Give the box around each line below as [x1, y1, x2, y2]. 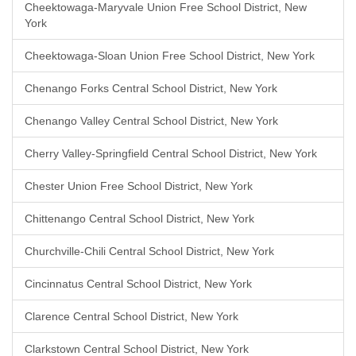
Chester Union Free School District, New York [25, 180, 253, 192]
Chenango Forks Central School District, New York [25, 82, 277, 95]
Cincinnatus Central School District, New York [25, 277, 252, 290]
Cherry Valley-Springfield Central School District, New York [25, 147, 317, 160]
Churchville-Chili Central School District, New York [25, 245, 274, 257]
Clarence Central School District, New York [25, 310, 238, 323]
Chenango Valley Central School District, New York [25, 114, 278, 127]
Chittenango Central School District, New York [25, 212, 254, 225]
